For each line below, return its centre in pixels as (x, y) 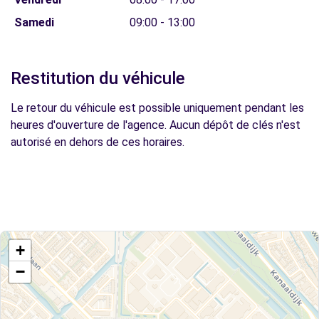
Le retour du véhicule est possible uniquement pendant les (157, 108)
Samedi (34, 22)
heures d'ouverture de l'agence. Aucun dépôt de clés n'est (156, 125)
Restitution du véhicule (98, 78)
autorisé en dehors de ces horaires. (98, 142)
